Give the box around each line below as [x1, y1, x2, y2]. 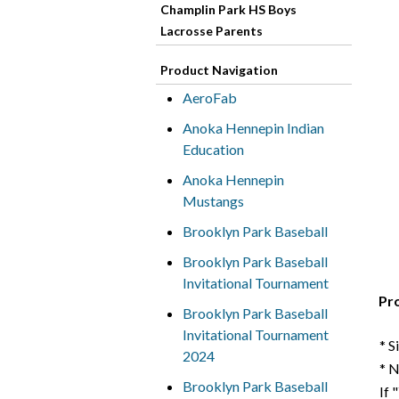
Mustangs [182, 192, 244, 209]
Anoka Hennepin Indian [182, 119, 324, 136]
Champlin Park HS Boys [159, 2, 297, 17]
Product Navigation [159, 62, 278, 77]
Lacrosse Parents [159, 23, 263, 38]
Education [182, 141, 244, 158]
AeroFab [182, 89, 237, 106]
